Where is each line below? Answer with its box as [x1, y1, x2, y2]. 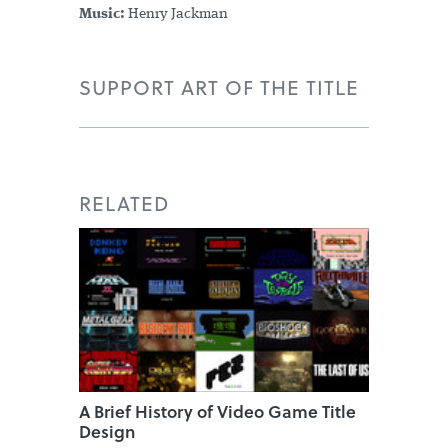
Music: [79, 7, 125, 22]
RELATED [79, 188, 169, 218]
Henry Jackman [125, 7, 228, 22]
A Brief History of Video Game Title [79, 398, 356, 424]
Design [79, 418, 135, 444]
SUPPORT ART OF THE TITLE [79, 72, 359, 102]
